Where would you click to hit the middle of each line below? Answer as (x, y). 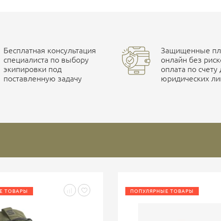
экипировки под (33, 69)
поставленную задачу (43, 78)
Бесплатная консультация (50, 50)
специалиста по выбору (46, 60)
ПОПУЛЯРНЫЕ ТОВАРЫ (162, 191)
